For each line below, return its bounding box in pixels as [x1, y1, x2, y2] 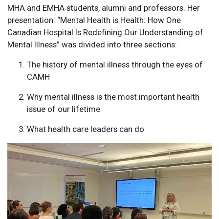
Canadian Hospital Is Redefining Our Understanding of [7, 27, 203, 37]
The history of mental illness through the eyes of [27, 59, 203, 69]
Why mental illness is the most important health [27, 91, 199, 102]
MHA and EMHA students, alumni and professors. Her [7, 2, 200, 13]
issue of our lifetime [27, 104, 100, 114]
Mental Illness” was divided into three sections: [7, 39, 177, 49]
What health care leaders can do [27, 124, 144, 134]
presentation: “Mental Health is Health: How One [7, 15, 181, 25]
